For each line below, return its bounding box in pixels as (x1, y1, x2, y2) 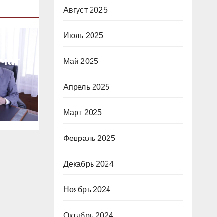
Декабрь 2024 (63, 160, 114, 168)
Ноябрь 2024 (63, 186, 111, 194)
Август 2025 (63, 6, 108, 14)
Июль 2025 (63, 31, 104, 40)
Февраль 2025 (63, 134, 115, 142)
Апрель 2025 (63, 83, 110, 91)
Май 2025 (63, 57, 99, 65)
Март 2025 (63, 108, 102, 117)
